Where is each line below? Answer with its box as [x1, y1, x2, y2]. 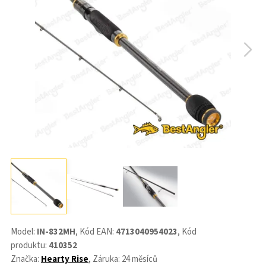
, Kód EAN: [75, 226, 116, 238]
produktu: [11, 239, 49, 252]
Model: [11, 226, 37, 238]
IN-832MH [37, 226, 75, 238]
